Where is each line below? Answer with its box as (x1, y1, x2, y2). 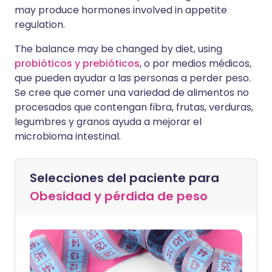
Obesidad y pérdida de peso (30, 188, 208, 205)
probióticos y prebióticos (15, 56, 140, 71)
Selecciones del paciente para (30, 169, 219, 187)
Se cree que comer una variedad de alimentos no (15, 86, 249, 100)
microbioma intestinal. (15, 129, 121, 144)
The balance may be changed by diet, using (15, 42, 222, 56)
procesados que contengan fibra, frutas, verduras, (15, 100, 253, 115)
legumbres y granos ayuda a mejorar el (15, 115, 202, 129)
